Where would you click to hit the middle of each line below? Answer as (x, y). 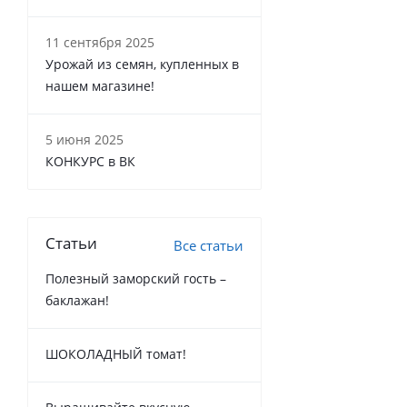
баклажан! (77, 300)
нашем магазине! (100, 86)
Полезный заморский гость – (136, 278)
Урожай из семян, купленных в (142, 64)
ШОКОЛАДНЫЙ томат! (116, 354)
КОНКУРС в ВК (90, 161)
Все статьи (208, 245)
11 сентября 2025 (100, 42)
